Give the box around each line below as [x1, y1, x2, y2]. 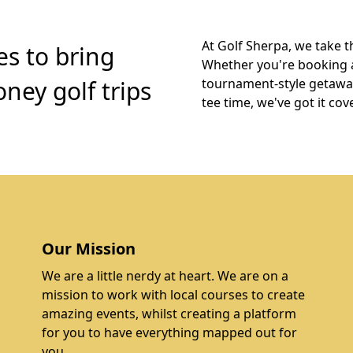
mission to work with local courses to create [42, 286, 306, 303]
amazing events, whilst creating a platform [42, 305, 297, 322]
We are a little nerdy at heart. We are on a [42, 267, 289, 284]
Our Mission [42, 238, 136, 259]
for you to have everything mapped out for [42, 324, 298, 341]
